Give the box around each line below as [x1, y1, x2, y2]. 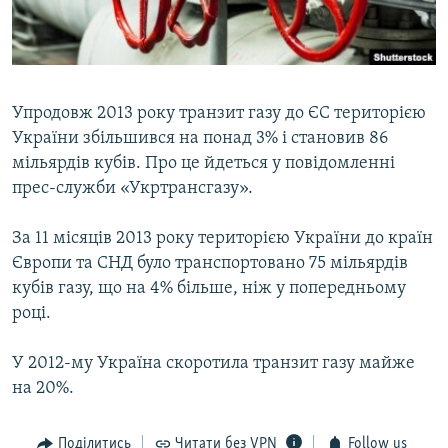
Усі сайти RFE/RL [34, 209, 164, 229]
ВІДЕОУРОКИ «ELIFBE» [36, 11, 167, 26]
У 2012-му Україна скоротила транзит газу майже [12, 354, 415, 374]
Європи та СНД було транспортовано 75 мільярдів [12, 254, 408, 274]
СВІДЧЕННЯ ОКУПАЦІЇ [36, 47, 160, 62]
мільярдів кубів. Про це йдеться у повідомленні [12, 154, 395, 174]
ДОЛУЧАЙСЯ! [18, 117, 96, 132]
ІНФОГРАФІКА [36, 119, 112, 134]
